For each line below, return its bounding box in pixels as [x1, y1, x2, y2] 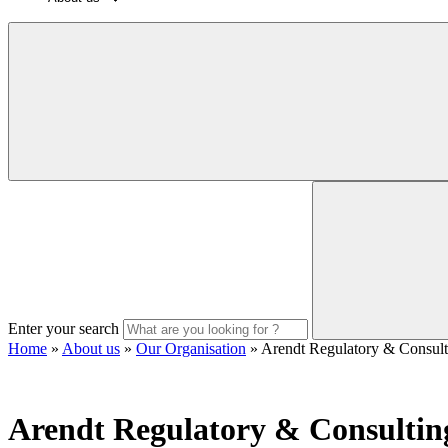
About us [62, 340, 120, 357]
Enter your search [8, 320, 119, 337]
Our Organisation [136, 340, 246, 357]
